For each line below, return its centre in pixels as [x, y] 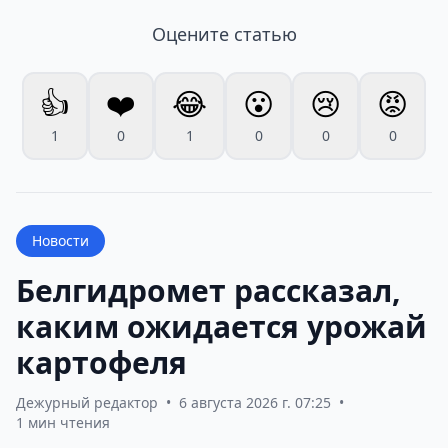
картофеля [101, 363]
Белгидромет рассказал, [208, 291]
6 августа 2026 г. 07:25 [255, 403]
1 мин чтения [63, 423]
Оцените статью [224, 34]
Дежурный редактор [87, 403]
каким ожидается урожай [221, 327]
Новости [60, 241]
